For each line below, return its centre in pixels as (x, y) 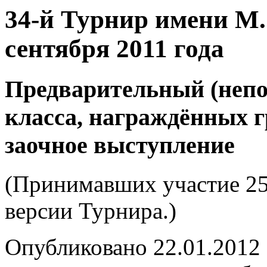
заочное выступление (120, 145)
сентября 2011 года (114, 49)
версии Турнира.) (91, 210)
